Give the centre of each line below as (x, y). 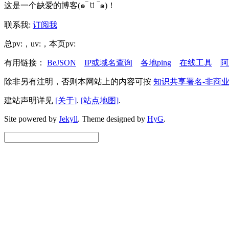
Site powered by (31, 119)
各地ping (156, 63)
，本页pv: (58, 44)
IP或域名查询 (108, 63)
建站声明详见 (30, 100)
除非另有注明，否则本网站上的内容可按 (79, 82)
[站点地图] (100, 100)
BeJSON (62, 63)
